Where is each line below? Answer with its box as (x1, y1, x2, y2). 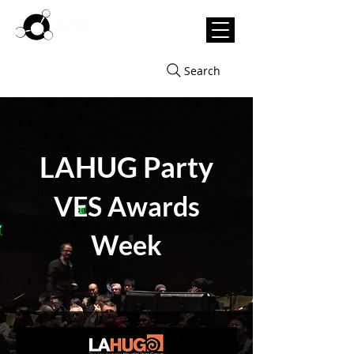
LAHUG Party (40, 149, 213, 184)
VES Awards (53, 190, 200, 222)
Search (183, 62, 220, 78)
